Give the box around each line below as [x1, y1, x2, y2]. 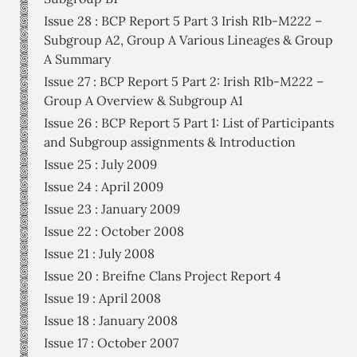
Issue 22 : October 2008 [44, 223, 184, 240]
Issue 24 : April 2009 [44, 178, 163, 195]
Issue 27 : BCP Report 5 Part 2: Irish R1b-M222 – [44, 73, 324, 90]
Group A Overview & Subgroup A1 [44, 92, 243, 109]
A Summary [44, 51, 111, 68]
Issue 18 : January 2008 [44, 312, 178, 329]
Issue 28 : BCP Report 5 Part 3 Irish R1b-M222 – [44, 13, 322, 29]
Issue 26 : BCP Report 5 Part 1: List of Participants [44, 115, 334, 131]
